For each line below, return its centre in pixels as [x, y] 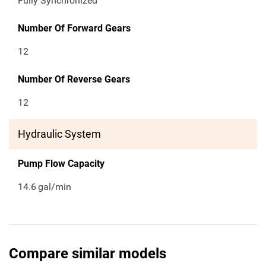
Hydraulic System [59, 134]
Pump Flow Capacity [61, 164]
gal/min [55, 187]
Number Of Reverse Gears [74, 80]
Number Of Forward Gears [74, 28]
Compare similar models [88, 254]
